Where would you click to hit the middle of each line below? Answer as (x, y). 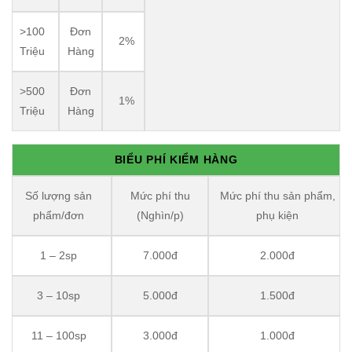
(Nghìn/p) (160, 216)
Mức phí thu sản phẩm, (277, 196)
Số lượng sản (59, 196)
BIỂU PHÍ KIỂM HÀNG (176, 160)
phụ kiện (277, 216)
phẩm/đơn (59, 216)
